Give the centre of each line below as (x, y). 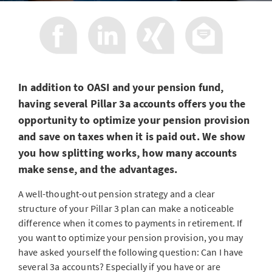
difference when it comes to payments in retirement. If (131, 223)
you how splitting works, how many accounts (128, 153)
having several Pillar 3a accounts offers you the (132, 104)
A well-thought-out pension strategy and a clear (117, 194)
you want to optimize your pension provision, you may (131, 237)
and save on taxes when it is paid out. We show (132, 136)
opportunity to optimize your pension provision (134, 120)
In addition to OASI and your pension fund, (121, 87)
